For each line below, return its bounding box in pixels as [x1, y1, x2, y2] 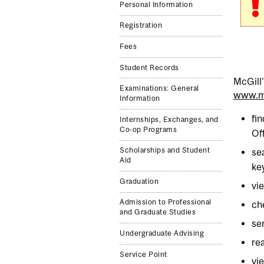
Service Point [120, 250, 167, 259]
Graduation [120, 177, 159, 186]
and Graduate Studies [120, 208, 196, 217]
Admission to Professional [120, 198, 212, 207]
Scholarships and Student [120, 146, 210, 155]
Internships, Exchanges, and [120, 115, 219, 124]
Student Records [120, 63, 179, 72]
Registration [120, 21, 163, 30]
